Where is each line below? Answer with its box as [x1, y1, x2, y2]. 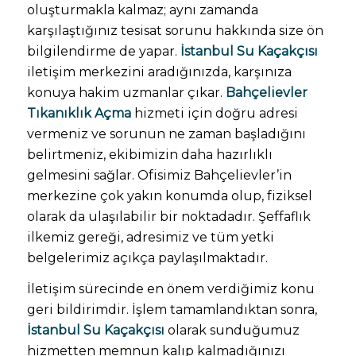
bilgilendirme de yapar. [26, 43, 180, 59]
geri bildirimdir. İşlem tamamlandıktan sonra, [26, 302, 317, 318]
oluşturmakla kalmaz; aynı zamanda [26, 2, 258, 17]
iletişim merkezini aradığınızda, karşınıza [26, 64, 292, 79]
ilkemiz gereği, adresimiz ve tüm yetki [26, 229, 274, 245]
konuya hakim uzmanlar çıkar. [26, 84, 226, 100]
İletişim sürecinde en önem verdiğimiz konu [26, 281, 315, 297]
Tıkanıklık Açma [26, 105, 131, 121]
